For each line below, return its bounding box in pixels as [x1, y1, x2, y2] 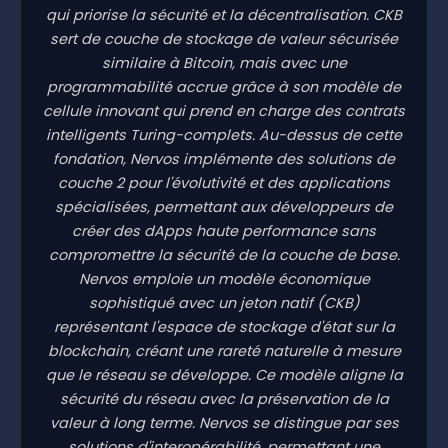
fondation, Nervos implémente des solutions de [53, 148, 395, 169]
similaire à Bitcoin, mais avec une [101, 52, 347, 73]
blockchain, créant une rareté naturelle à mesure [47, 340, 401, 361]
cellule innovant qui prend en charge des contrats [43, 100, 405, 121]
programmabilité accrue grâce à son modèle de [47, 76, 401, 97]
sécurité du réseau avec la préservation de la [59, 388, 389, 409]
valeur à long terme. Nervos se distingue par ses [49, 412, 399, 433]
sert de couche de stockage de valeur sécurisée [50, 28, 398, 49]
